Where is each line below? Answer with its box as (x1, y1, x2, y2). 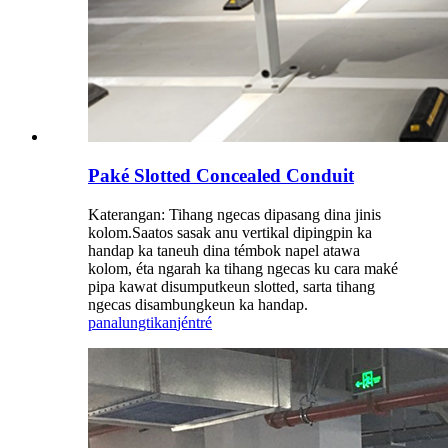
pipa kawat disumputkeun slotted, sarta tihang (88, 277, 375, 295)
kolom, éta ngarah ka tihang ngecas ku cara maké (88, 259, 398, 277)
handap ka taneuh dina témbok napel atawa (88, 241, 360, 259)
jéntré (177, 313, 212, 331)
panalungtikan (88, 313, 177, 331)
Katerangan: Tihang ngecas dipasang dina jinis (88, 205, 381, 223)
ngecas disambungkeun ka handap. (88, 295, 308, 313)
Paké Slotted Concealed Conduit (88, 164, 354, 186)
